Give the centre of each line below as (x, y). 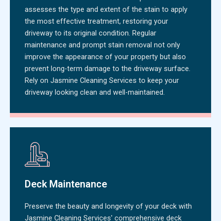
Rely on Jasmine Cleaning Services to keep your (102, 80)
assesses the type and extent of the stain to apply (106, 9)
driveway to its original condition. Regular (91, 33)
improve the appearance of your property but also (105, 56)
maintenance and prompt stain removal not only (102, 45)
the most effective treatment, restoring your (96, 21)
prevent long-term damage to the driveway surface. (108, 68)
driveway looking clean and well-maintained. (95, 92)
